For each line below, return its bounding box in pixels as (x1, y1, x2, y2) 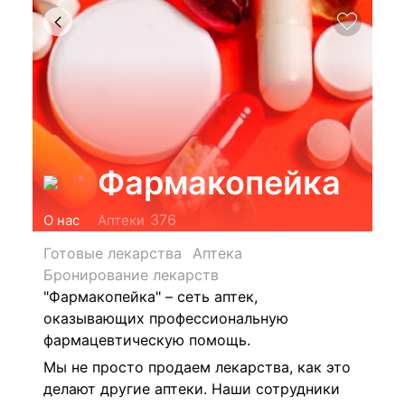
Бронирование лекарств (43, 266, 219, 284)
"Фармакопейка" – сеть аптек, (43, 287, 258, 306)
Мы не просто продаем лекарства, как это (43, 357, 351, 376)
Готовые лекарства (43, 244, 182, 262)
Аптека (193, 244, 242, 262)
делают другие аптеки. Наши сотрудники (43, 379, 340, 398)
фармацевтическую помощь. (43, 331, 250, 349)
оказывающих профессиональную (43, 309, 288, 327)
